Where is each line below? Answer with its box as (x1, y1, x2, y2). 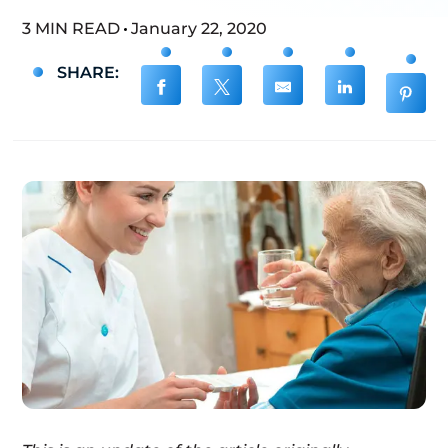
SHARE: (53, 63, 120, 83)
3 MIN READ (22, 19, 124, 38)
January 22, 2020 (131, 19, 267, 38)
